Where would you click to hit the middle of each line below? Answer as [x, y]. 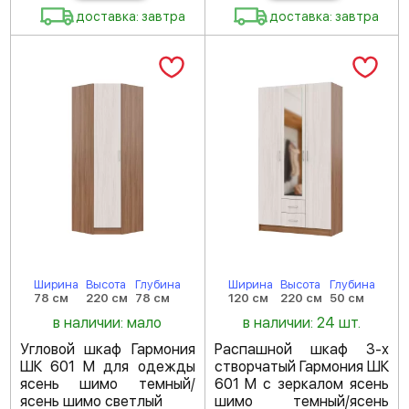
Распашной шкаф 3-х [301, 349]
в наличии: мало [108, 323]
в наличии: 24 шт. [301, 323]
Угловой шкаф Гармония [108, 349]
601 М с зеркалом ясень [301, 384]
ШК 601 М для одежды [108, 367]
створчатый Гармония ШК [301, 367]
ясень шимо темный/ [108, 384]
